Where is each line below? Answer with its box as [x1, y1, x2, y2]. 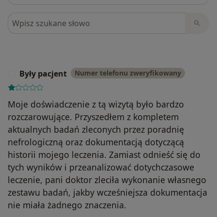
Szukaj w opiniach [7, 12, 77, 23]
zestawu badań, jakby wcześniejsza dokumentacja [8, 186, 207, 198]
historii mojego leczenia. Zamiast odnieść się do [8, 148, 201, 160]
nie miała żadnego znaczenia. [8, 199, 126, 211]
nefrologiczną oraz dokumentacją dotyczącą [8, 136, 184, 148]
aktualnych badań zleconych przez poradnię [8, 123, 184, 135]
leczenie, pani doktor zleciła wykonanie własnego [8, 173, 206, 186]
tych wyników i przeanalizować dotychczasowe [8, 161, 194, 173]
